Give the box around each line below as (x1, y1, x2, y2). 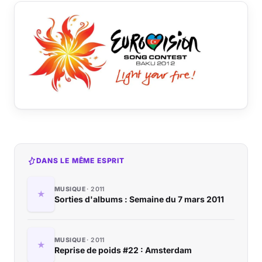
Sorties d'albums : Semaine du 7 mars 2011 (54, 194, 224, 204)
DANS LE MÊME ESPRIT (36, 156, 125, 166)
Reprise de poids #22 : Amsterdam (54, 244, 192, 255)
